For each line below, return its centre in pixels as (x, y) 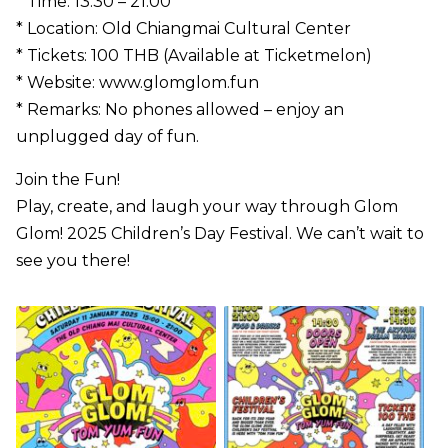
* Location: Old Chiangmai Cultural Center (183, 28)
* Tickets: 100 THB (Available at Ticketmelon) (194, 55)
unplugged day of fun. (107, 136)
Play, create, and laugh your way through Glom (207, 206)
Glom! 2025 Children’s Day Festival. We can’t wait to (220, 233)
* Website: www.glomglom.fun (137, 82)
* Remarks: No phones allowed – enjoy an (180, 109)
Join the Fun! (68, 179)
